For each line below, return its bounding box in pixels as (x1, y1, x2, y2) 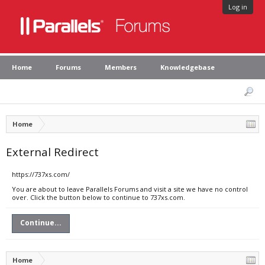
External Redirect (6, 144, 99, 159)
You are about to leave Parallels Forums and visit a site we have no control (12, 185, 248, 193)
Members (105, 63, 137, 72)
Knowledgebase (160, 63, 215, 72)
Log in (228, 2, 247, 11)
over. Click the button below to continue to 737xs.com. (12, 193, 185, 202)
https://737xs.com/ (12, 170, 70, 179)
